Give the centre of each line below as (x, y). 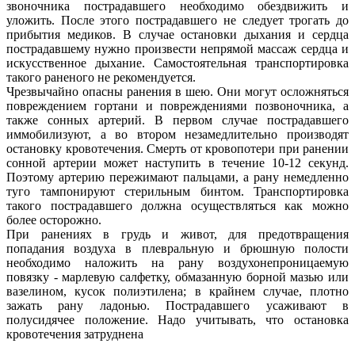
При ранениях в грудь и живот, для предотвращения (177, 235)
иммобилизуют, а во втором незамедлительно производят (177, 135)
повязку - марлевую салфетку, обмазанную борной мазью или (177, 277)
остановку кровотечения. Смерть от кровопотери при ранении (177, 149)
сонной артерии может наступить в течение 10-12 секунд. (177, 163)
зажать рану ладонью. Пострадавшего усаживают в (177, 306)
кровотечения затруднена (75, 334)
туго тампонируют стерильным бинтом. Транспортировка (177, 192)
